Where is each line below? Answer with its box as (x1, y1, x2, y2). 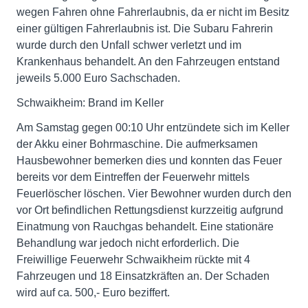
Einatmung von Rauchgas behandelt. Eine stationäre (16, 221, 274, 232)
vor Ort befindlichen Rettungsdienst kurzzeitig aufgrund (16, 204, 283, 216)
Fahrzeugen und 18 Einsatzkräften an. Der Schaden (16, 270, 269, 282)
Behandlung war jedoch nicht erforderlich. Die (16, 237, 239, 249)
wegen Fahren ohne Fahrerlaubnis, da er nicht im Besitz (16, 6, 289, 18)
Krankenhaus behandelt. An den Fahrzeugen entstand (16, 56, 280, 67)
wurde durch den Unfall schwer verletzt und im (16, 39, 241, 51)
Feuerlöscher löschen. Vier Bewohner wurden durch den (16, 188, 291, 199)
